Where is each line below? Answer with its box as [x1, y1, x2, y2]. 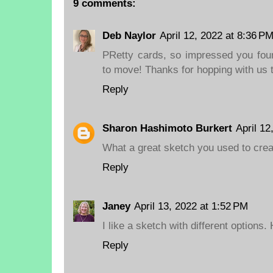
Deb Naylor [102, 29, 156, 41]
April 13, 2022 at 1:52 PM [134, 200, 248, 213]
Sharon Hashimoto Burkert [102, 122, 232, 135]
